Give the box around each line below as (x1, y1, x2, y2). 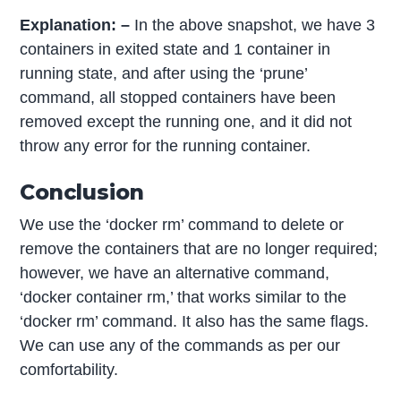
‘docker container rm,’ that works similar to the (20, 288, 347, 307)
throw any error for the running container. (20, 136, 311, 155)
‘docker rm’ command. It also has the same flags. (20, 312, 370, 331)
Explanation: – (20, 15, 131, 34)
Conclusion (20, 179, 145, 206)
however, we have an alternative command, (20, 264, 330, 283)
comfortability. (20, 361, 119, 380)
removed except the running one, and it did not (20, 112, 353, 131)
